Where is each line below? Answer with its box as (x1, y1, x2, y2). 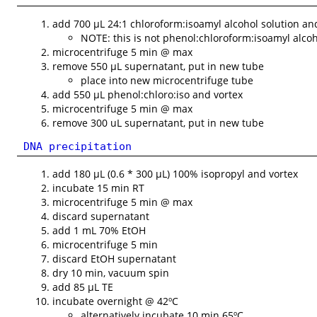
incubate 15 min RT (52, 181, 145, 195)
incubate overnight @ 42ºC (52, 294, 179, 309)
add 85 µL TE (52, 280, 114, 294)
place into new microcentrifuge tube (81, 73, 254, 87)
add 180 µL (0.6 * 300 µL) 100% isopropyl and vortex (52, 167, 299, 181)
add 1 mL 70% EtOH (52, 224, 146, 238)
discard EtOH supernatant (52, 252, 177, 266)
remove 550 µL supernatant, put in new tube (52, 59, 265, 73)
